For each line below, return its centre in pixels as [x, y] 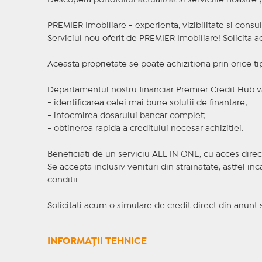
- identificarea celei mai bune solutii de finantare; [147, 103]
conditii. [63, 180]
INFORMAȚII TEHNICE [97, 242]
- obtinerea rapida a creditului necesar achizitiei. [145, 129]
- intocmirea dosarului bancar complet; [126, 116]
